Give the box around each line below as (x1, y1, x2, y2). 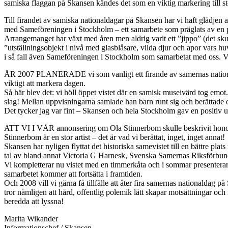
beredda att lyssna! (4, 196, 64, 206)
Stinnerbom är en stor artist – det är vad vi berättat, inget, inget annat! (4, 132, 225, 141)
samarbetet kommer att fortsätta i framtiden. (4, 169, 142, 178)
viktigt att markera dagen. (4, 78, 85, 88)
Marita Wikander (4, 214, 58, 223)
